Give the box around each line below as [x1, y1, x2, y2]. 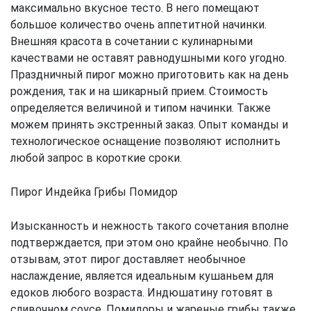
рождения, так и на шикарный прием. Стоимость [10, 85, 268, 99]
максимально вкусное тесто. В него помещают [10, 1, 260, 15]
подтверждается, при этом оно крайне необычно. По [10, 236, 288, 250]
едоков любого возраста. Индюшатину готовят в [10, 286, 273, 300]
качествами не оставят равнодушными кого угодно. [10, 51, 287, 65]
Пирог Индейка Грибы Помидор [10, 185, 178, 199]
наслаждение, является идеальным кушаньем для [10, 269, 274, 283]
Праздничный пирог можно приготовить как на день [10, 68, 289, 82]
